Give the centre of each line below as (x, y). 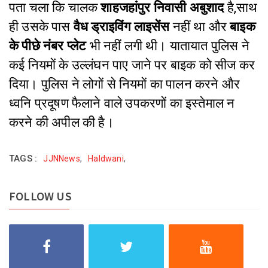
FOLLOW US (40, 196)
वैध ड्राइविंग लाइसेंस (123, 27)
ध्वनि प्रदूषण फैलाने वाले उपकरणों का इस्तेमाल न (122, 103)
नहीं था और (201, 27)
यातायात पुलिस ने (209, 46)
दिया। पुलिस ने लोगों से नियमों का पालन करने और (125, 84)
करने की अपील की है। (62, 122)
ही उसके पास (41, 27)
